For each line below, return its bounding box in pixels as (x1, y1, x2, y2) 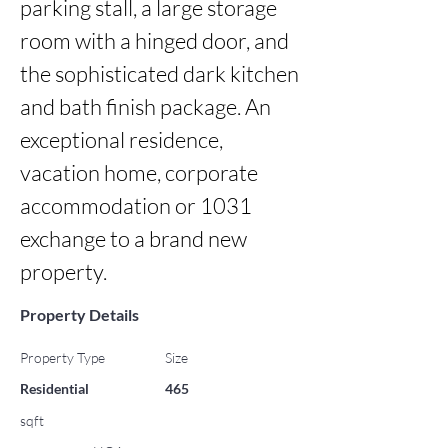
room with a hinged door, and (20, 27, 289, 54)
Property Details (20, 305, 139, 324)
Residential (20, 380, 89, 397)
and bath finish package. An (20, 93, 271, 120)
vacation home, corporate (20, 159, 258, 186)
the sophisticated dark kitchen (20, 60, 299, 87)
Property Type (20, 349, 105, 366)
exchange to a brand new (20, 225, 247, 252)
